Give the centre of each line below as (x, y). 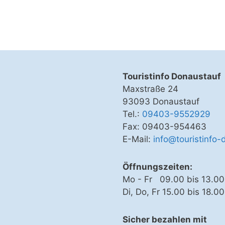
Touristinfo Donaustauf (172, 76)
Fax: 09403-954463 (164, 126)
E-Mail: (138, 139)
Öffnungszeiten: (157, 166)
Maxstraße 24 (150, 89)
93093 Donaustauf (161, 101)
